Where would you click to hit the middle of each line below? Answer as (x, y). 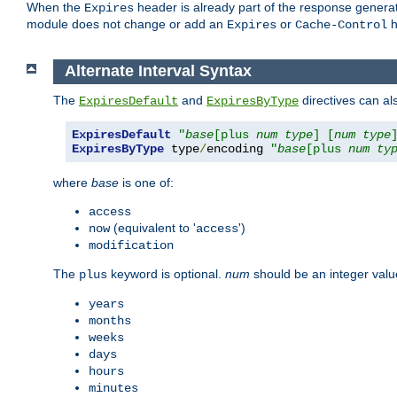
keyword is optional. (166, 273)
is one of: (146, 182)
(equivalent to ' (153, 227)
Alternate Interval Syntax (158, 71)
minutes (113, 388)
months (110, 320)
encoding (238, 148)
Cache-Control (341, 25)
